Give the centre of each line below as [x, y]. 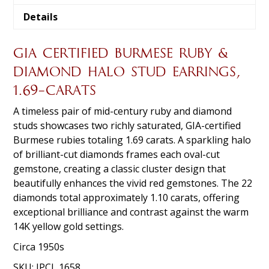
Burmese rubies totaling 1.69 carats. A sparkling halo [132, 140]
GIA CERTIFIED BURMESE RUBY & [121, 54]
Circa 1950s [39, 246]
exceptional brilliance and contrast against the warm [131, 212]
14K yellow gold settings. [69, 226]
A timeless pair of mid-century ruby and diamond [123, 111]
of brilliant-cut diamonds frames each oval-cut [117, 154]
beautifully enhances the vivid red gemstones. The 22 [133, 183]
